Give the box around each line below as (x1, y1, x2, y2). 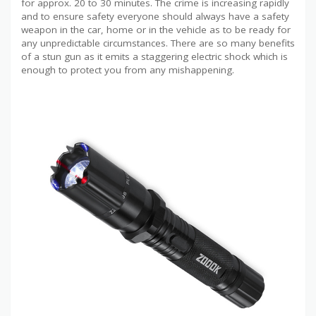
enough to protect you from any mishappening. (21, 63, 234, 76)
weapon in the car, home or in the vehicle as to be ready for (21, 23, 291, 36)
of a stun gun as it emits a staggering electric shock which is (21, 49, 288, 63)
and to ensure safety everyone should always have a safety (21, 9, 289, 23)
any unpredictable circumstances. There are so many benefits (21, 36, 295, 49)
